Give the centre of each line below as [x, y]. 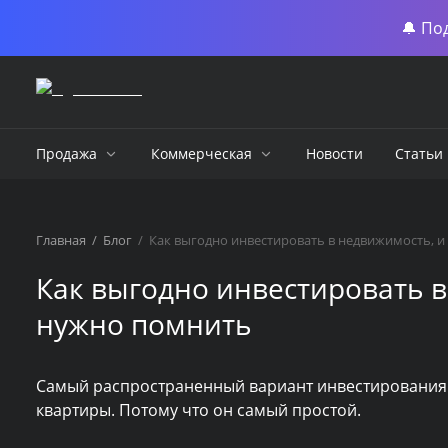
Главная [61, 240]
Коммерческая [201, 153]
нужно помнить [144, 324]
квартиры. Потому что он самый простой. [198, 410]
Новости [334, 153]
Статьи [419, 153]
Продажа [66, 153]
